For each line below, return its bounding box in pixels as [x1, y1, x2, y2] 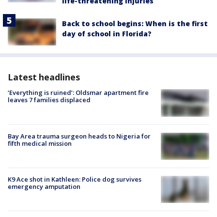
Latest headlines [8, 71, 80, 83]
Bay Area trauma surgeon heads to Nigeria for [8, 131, 151, 140]
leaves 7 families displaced [8, 95, 91, 105]
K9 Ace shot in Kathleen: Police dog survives [8, 174, 141, 184]
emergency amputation [8, 182, 80, 191]
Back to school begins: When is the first [62, 19, 208, 29]
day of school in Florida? [62, 29, 152, 39]
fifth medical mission [8, 139, 72, 148]
